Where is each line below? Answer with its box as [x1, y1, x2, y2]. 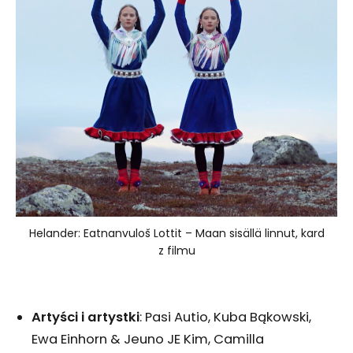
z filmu [158, 243, 195, 259]
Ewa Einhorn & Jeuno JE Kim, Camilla [32, 330, 264, 349]
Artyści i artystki [32, 308, 139, 327]
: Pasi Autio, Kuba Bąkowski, [139, 308, 311, 327]
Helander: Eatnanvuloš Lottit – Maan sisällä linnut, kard [28, 225, 325, 242]
